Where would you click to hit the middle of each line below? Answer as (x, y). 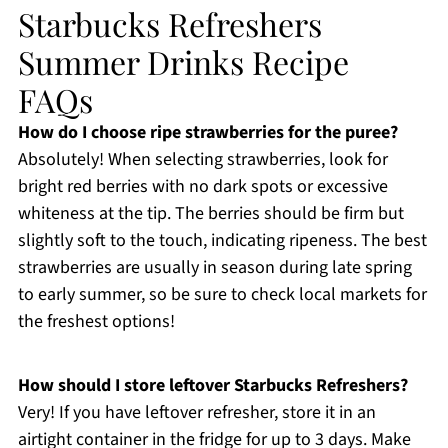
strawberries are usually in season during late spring (214, 267)
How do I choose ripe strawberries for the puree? (207, 132)
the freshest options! (96, 321)
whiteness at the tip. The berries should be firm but (210, 213)
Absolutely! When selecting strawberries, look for (202, 159)
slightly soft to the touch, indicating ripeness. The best (222, 240)
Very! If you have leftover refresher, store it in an (196, 412)
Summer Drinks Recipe (183, 61)
